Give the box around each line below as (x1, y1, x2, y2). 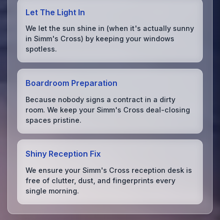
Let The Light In (26, 7, 85, 17)
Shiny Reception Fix (26, 149, 101, 159)
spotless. (26, 45, 57, 54)
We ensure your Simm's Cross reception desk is (26, 165, 192, 174)
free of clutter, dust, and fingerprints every (26, 176, 176, 185)
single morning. (26, 186, 80, 195)
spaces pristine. (26, 115, 82, 124)
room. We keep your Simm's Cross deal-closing (26, 105, 191, 114)
